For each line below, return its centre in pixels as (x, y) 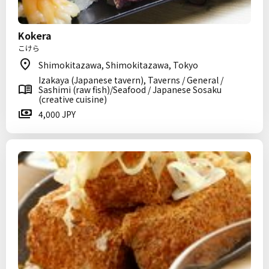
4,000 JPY (57, 114)
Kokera (35, 35)
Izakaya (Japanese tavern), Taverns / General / (131, 80)
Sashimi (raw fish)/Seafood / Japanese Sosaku (130, 89)
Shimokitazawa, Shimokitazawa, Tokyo (118, 65)
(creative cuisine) (73, 99)
